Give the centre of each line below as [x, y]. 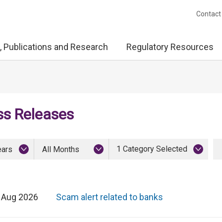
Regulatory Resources [170, 47]
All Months [61, 149]
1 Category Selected [152, 149]
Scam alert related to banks [110, 197]
